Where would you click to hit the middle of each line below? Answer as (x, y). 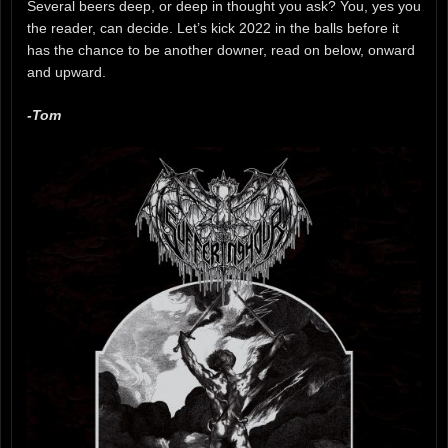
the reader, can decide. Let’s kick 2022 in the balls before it (213, 28)
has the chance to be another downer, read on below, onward (221, 50)
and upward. (66, 72)
